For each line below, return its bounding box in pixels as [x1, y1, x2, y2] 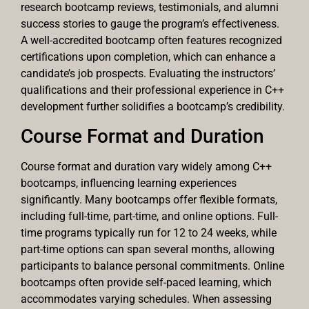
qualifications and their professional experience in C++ [21, 83, 284, 97]
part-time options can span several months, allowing [21, 242, 275, 256]
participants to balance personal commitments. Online [21, 259, 284, 272]
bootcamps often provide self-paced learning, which [21, 275, 272, 289]
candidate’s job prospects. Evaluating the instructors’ [21, 66, 275, 80]
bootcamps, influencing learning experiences [21, 176, 237, 190]
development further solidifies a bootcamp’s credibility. [21, 99, 285, 113]
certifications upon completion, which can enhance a [21, 50, 276, 63]
